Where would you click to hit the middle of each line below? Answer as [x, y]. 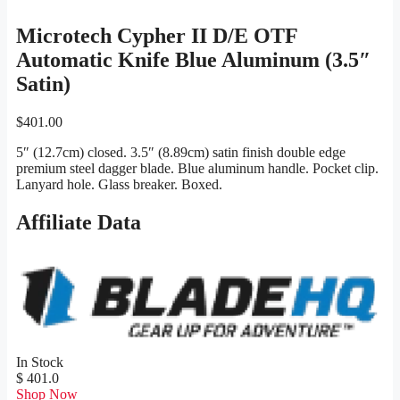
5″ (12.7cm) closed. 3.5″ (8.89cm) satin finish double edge [181, 153]
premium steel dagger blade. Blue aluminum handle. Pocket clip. [197, 169]
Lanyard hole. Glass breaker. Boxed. [119, 185]
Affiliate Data [79, 223]
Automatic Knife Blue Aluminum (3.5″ [193, 60]
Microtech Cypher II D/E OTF [157, 36]
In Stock [40, 362]
